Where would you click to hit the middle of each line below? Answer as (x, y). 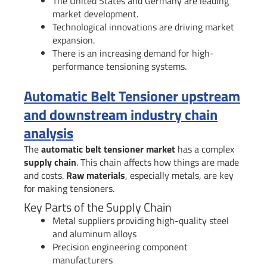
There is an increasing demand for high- (133, 53)
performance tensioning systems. (119, 66)
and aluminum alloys (94, 234)
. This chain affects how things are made (158, 162)
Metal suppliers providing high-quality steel (141, 221)
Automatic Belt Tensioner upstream (132, 96)
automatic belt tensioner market (108, 149)
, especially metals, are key (179, 176)
